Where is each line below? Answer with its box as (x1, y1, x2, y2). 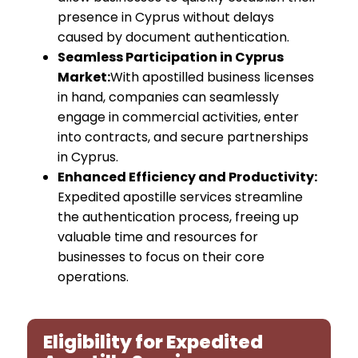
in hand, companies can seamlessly (58, 88, 280, 107)
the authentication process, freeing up (58, 208, 300, 227)
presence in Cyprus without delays (58, 8, 275, 27)
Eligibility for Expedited (43, 329, 264, 356)
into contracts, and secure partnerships (58, 128, 309, 147)
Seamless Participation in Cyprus (58, 48, 284, 67)
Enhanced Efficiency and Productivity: (58, 168, 318, 187)
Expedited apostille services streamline (58, 188, 304, 207)
